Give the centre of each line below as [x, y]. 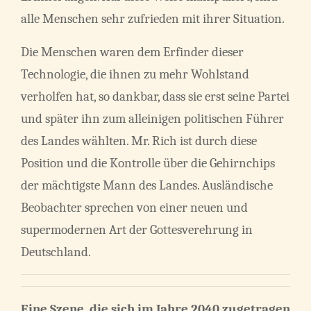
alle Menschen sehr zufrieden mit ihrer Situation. [153, 19]
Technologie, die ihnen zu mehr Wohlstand [135, 75]
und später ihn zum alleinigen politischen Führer [152, 119]
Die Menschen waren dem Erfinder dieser [132, 52]
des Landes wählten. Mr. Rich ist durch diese [139, 141]
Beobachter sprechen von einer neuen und [134, 208]
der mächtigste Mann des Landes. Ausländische [147, 186]
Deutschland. [56, 252]
